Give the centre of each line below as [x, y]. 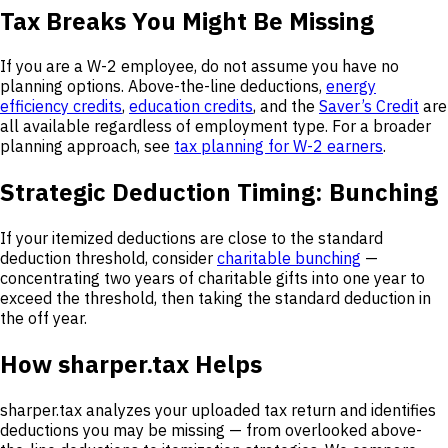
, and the [286, 106]
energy [351, 86]
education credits [191, 106]
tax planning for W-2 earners [278, 146]
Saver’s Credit [369, 106]
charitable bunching [289, 258]
